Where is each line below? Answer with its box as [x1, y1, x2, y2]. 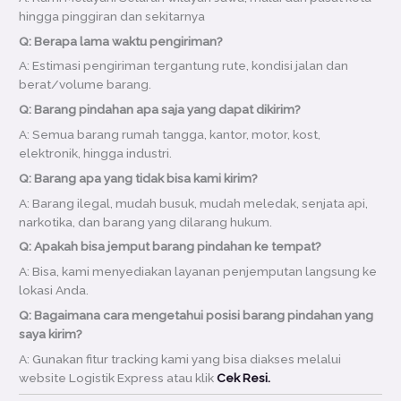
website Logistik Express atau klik [19, 370, 218, 385]
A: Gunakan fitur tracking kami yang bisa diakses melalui [19, 351, 342, 366]
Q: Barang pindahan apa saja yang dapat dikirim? [19, 102, 302, 117]
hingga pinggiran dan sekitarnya [19, 8, 206, 23]
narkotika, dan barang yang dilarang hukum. [19, 214, 273, 229]
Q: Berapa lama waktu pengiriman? [19, 33, 224, 48]
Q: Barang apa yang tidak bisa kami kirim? [19, 170, 259, 185]
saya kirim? [19, 327, 83, 342]
